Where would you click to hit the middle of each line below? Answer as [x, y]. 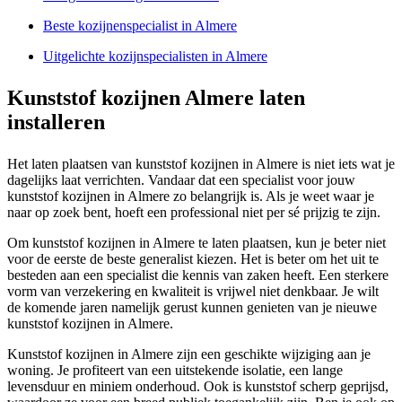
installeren [56, 122]
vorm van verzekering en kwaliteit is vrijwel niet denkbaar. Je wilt [193, 292]
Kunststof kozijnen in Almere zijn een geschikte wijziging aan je [189, 354]
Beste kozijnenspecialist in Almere [140, 26]
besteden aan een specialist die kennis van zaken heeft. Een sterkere [198, 275]
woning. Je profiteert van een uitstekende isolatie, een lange [175, 371]
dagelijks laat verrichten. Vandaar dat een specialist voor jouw [181, 180]
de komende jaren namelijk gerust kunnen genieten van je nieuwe [192, 308]
